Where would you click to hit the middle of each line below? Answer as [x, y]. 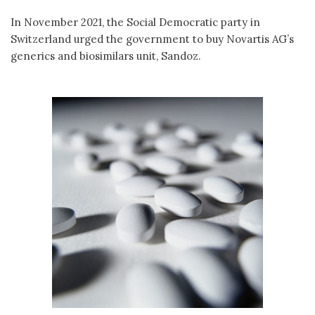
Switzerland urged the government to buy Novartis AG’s [152, 39]
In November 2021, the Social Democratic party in [135, 22]
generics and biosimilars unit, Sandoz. [107, 56]
